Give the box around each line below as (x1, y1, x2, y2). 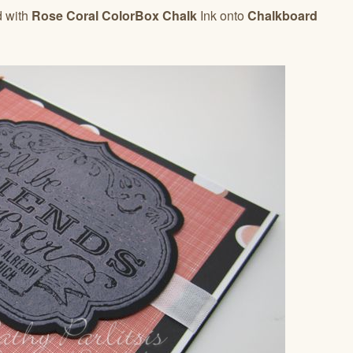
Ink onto (197, 6, 247, 24)
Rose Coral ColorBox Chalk (28, 6, 197, 24)
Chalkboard (247, 6, 318, 24)
